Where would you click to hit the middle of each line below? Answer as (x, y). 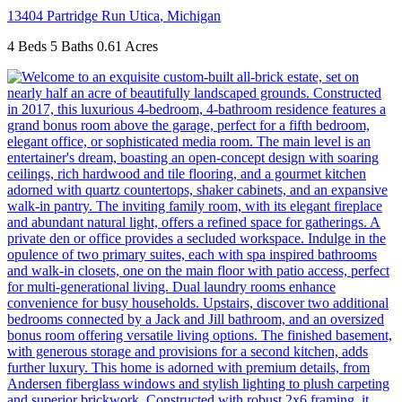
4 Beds (27, 47)
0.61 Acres (127, 47)
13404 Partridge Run (68, 16)
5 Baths (72, 47)
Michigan (194, 16)
